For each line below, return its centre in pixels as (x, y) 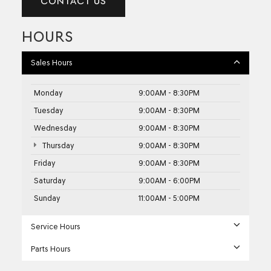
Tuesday (49, 111)
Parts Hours (51, 249)
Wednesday (55, 128)
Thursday (57, 146)
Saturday (50, 181)
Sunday (47, 198)
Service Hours (56, 227)
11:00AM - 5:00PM (169, 198)
